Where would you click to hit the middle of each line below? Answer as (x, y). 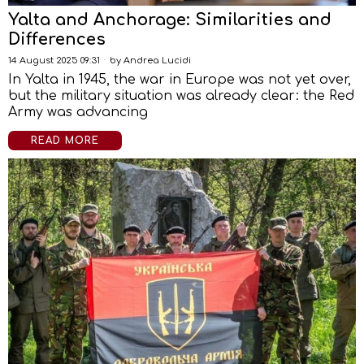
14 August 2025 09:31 (54, 61)
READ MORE (65, 141)
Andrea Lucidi (157, 61)
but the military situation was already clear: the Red (181, 96)
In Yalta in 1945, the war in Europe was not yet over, (180, 80)
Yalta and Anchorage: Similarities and (170, 20)
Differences (57, 39)
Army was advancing (78, 112)
